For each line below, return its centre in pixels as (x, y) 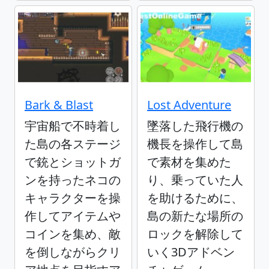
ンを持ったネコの (73, 180)
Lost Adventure (189, 104)
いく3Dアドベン (191, 252)
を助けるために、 (195, 198)
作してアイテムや (73, 216)
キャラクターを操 (73, 198)
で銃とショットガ (73, 162)
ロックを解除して (195, 234)
